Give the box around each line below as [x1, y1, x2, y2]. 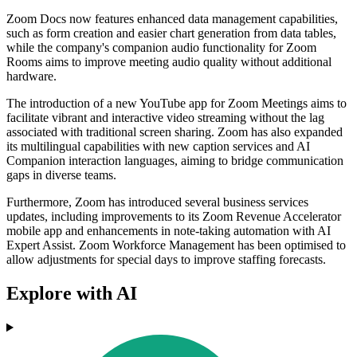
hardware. [6, 69, 57, 84]
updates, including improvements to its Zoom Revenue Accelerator [6, 210, 341, 224]
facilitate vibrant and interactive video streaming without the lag [6, 111, 324, 125]
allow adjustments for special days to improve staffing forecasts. [6, 253, 326, 267]
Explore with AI [6, 283, 137, 304]
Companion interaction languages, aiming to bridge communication [6, 154, 343, 168]
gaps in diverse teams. [6, 168, 116, 182]
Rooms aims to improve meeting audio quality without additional [6, 55, 331, 69]
